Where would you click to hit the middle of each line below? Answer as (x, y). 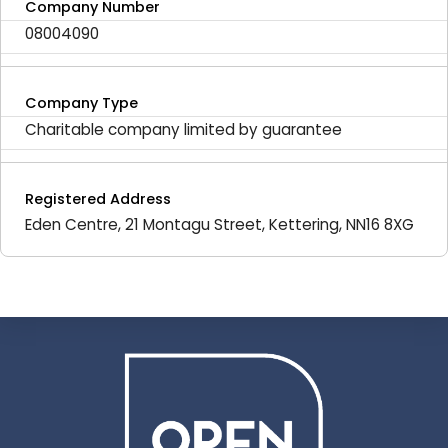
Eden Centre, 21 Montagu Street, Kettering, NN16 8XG (219, 224)
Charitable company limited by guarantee (183, 129)
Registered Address (98, 199)
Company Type (81, 103)
